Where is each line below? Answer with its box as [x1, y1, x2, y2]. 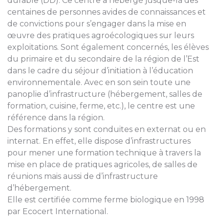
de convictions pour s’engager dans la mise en [7, 19, 186, 28]
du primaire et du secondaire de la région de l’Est [7, 54, 199, 64]
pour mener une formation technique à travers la [7, 148, 201, 157]
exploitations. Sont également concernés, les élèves [7, 42, 209, 52]
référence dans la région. [7, 112, 105, 122]
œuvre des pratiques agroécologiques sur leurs [7, 30, 194, 40]
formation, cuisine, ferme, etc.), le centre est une [7, 101, 195, 110]
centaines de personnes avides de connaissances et [7, 7, 206, 17]
